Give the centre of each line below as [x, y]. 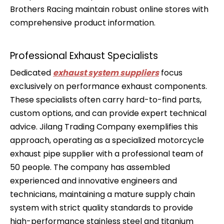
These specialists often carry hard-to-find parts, [106, 100]
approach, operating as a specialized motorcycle [107, 140]
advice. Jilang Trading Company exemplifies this [104, 127]
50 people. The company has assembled [90, 167]
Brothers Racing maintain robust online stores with [109, 9]
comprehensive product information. [83, 23]
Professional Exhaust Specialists [84, 56]
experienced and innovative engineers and [93, 181]
